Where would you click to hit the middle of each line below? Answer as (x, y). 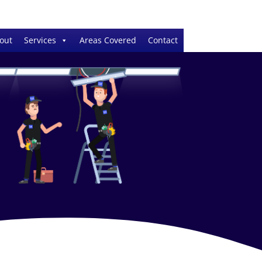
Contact (163, 40)
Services (40, 40)
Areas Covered (108, 40)
